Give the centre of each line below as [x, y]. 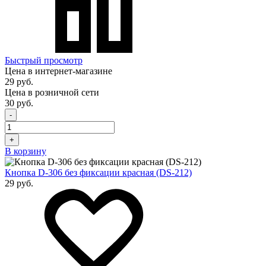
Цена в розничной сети [52, 92]
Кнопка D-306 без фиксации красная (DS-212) [98, 172]
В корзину [26, 151]
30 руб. [19, 103]
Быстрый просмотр [44, 60]
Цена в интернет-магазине [58, 71]
